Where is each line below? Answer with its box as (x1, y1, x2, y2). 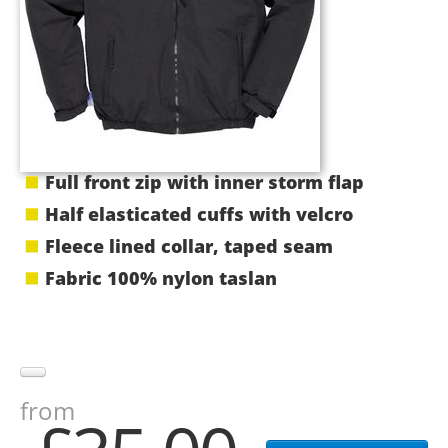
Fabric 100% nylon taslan (45, 266, 277, 290)
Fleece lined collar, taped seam (45, 234, 333, 258)
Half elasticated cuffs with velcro (45, 202, 353, 226)
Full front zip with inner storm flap (45, 170, 364, 194)
